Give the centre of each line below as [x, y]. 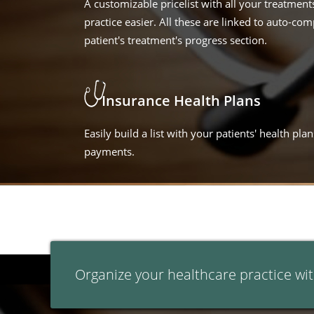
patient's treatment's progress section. [176, 40]
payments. [109, 151]
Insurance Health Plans [181, 101]
